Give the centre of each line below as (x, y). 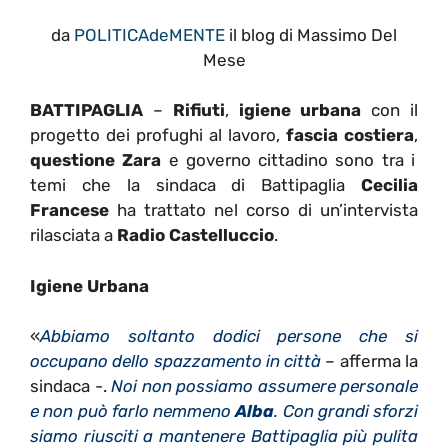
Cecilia (382, 185)
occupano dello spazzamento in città (176, 361)
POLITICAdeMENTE (149, 34)
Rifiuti (198, 110)
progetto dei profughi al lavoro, (158, 135)
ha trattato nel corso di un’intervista (263, 210)
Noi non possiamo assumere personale (264, 386)
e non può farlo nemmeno (133, 411)
